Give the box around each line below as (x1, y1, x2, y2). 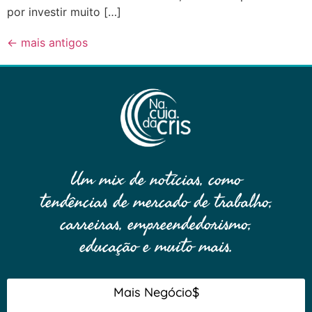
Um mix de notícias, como (70, 166, 242, 192)
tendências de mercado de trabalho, (40, 188, 272, 214)
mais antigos (17, 36, 88, 50)
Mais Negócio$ (113, 283, 199, 300)
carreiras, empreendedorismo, (61, 210, 251, 237)
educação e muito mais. (79, 233, 233, 259)
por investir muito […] (7, 5, 121, 19)
